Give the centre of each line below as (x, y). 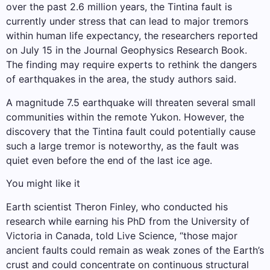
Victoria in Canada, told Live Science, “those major (122, 235)
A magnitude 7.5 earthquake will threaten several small (131, 102)
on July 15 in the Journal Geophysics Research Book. (127, 50)
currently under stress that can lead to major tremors (127, 21)
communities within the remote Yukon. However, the (125, 117)
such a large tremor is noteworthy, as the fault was (122, 146)
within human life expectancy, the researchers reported (132, 36)
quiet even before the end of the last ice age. (109, 160)
